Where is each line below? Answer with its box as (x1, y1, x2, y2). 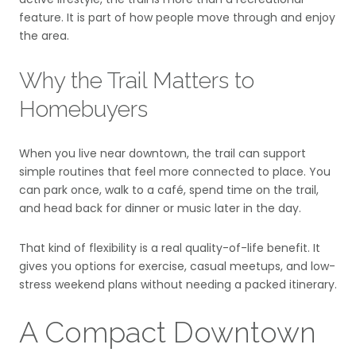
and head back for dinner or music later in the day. (19, 200, 301, 217)
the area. (19, 27, 69, 44)
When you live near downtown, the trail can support (19, 145, 306, 162)
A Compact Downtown (19, 315, 316, 349)
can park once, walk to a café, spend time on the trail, (19, 182, 319, 199)
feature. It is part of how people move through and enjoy (19, 9, 335, 25)
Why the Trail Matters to (19, 67, 254, 94)
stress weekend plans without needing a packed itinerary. (19, 276, 337, 292)
